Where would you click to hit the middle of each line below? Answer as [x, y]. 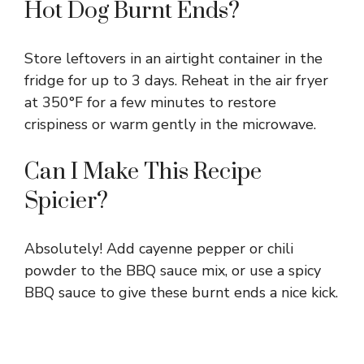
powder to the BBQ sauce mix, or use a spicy [173, 270]
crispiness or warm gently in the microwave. [170, 124]
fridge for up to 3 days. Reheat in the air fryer [176, 80]
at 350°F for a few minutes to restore [150, 102]
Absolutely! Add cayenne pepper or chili [159, 248]
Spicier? [66, 201]
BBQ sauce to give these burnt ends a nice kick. [181, 292]
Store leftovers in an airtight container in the [173, 58]
